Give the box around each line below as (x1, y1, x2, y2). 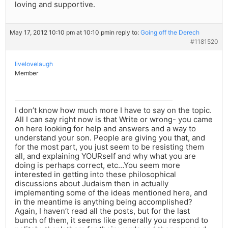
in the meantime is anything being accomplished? (15, 197, 192, 207)
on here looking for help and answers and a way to (15, 124, 196, 134)
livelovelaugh (15, 60, 53, 68)
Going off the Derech (140, 28, 199, 37)
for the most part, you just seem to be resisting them (15, 142, 204, 152)
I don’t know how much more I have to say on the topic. (15, 105, 212, 116)
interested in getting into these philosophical (15, 169, 176, 180)
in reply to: (109, 28, 140, 37)
